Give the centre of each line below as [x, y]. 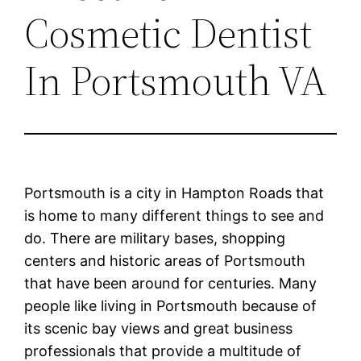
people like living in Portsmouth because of [171, 305]
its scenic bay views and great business [159, 328]
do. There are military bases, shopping [155, 238]
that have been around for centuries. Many [171, 283]
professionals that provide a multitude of [163, 351]
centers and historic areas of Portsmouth [165, 260]
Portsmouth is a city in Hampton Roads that [174, 193]
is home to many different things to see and [174, 215]
